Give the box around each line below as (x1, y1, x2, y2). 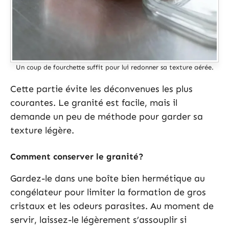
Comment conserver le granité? (10, 151, 144, 162)
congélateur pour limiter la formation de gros (10, 186, 206, 198)
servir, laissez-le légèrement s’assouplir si (10, 214, 187, 225)
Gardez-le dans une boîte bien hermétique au (10, 172, 205, 184)
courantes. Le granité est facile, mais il (10, 97, 177, 108)
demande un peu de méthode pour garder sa (10, 110, 203, 122)
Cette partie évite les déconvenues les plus (10, 83, 193, 95)
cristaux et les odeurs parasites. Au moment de (10, 200, 214, 212)
